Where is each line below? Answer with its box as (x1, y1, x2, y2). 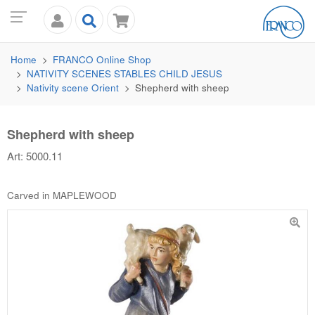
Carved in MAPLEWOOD (7, 188, 117, 202)
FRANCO (53, 53, 94, 66)
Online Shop (94, 53, 151, 66)
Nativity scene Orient (27, 81, 119, 94)
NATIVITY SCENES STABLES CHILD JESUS (27, 67, 222, 80)
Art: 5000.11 (7, 148, 63, 163)
